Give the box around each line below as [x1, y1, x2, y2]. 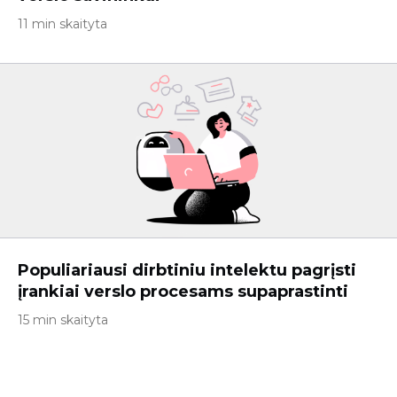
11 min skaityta [18, 16, 107, 32]
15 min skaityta [18, 312, 108, 328]
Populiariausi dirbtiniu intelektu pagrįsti [18, 261, 356, 280]
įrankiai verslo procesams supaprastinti [18, 282, 348, 301]
